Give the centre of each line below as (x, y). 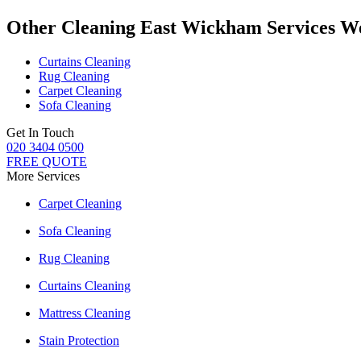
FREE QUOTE (47, 161)
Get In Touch (40, 132)
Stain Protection (79, 340)
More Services (43, 176)
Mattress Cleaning (85, 313)
